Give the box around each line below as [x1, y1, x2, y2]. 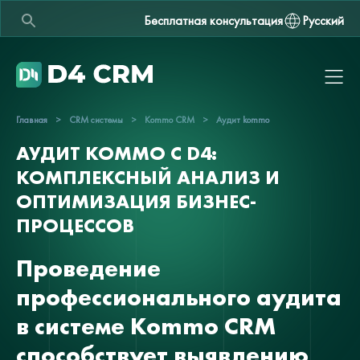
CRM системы [69, 113, 123, 126]
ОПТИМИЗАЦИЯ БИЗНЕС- [16, 189, 256, 214]
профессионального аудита [16, 282, 342, 313]
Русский [302, 12, 344, 30]
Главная [16, 113, 47, 126]
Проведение [16, 253, 161, 284]
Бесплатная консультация [144, 12, 283, 29]
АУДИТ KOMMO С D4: [16, 141, 217, 166]
